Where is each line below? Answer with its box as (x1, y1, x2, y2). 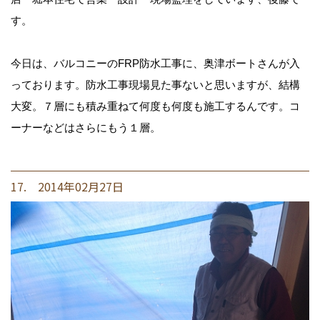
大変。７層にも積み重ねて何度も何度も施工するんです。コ (11, 100, 300, 113)
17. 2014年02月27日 (11, 178, 124, 196)
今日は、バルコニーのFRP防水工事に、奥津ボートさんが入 (11, 57, 300, 70)
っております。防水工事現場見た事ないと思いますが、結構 (11, 79, 300, 91)
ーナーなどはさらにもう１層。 (11, 121, 161, 134)
